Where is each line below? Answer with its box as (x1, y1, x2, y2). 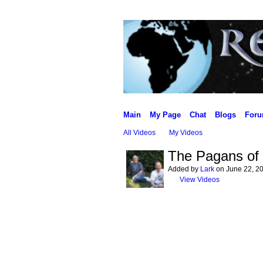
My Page (149, 110, 181, 119)
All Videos (123, 129, 156, 137)
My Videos (168, 129, 203, 137)
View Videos (179, 176, 220, 184)
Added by (167, 165, 200, 173)
